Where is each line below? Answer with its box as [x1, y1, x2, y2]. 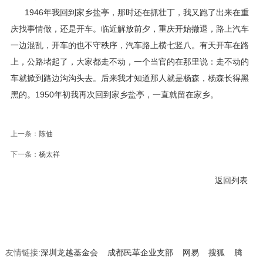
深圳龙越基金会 [40, 248, 98, 257]
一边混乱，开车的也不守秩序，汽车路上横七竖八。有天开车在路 [10, 41, 249, 50]
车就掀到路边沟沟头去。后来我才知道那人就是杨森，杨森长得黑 [10, 73, 249, 83]
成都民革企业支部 [107, 248, 173, 257]
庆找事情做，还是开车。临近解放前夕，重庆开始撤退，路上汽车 [10, 24, 249, 33]
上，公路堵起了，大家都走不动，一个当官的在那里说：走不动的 [10, 57, 249, 66]
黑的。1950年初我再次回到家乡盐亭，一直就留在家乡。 [10, 90, 218, 99]
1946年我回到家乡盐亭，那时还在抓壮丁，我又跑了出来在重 [24, 8, 249, 17]
